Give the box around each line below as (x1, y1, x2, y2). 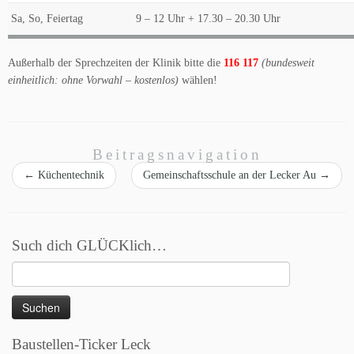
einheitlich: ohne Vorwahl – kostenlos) (8, 74, 179, 86)
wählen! (179, 74, 217, 86)
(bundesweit (262, 57, 314, 69)
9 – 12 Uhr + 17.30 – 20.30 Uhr (133, 13, 281, 24)
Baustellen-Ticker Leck (12, 336, 151, 352)
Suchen (11, 263, 43, 275)
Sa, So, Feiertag (8, 13, 83, 24)
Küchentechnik (35, 169, 104, 181)
